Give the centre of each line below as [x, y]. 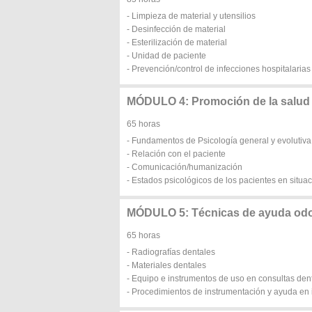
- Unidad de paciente [166, 56]
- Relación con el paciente [176, 154]
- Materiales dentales [166, 265]
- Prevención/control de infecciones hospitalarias [219, 69]
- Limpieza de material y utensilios [191, 16]
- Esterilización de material [177, 42]
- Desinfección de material [176, 29]
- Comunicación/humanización [185, 167]
